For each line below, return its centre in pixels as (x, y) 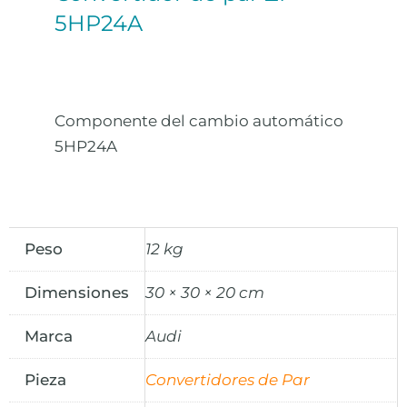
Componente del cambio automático (199, 121)
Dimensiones (77, 292)
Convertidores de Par (228, 379)
